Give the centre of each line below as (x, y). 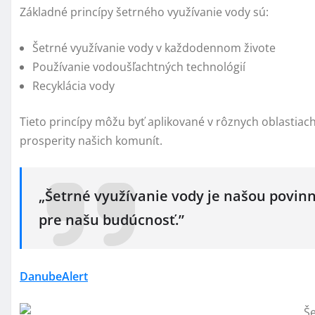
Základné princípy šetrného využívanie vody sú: (144, 12)
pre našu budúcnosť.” (111, 220)
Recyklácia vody (73, 86)
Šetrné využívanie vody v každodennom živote (154, 48)
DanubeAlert (54, 276)
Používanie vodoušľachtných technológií (139, 67)
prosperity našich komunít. (91, 141)
